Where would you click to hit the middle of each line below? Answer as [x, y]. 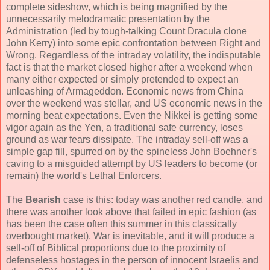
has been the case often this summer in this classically [121, 224]
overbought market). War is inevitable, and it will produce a [130, 236]
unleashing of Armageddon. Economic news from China [125, 92]
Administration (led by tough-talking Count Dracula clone [127, 31]
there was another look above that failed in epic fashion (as [131, 212]
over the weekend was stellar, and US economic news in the [134, 104]
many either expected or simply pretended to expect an [122, 80]
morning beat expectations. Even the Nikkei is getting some [132, 116]
